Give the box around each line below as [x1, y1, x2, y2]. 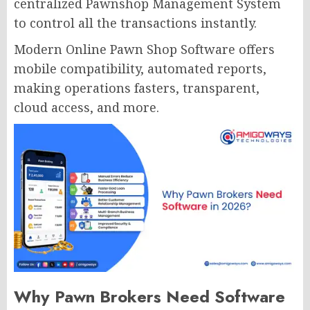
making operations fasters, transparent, [14, 79, 259, 96]
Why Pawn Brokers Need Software [14, 284, 285, 309]
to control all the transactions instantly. [14, 14, 257, 31]
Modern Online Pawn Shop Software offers [14, 40, 275, 57]
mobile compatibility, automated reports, [14, 60, 266, 77]
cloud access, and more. [14, 98, 159, 116]
